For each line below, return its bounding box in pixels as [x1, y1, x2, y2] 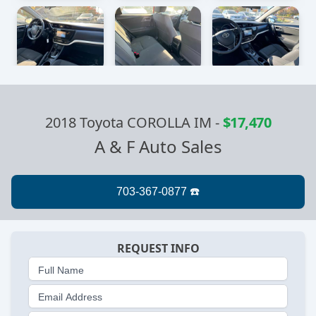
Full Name [38, 264, 84, 276]
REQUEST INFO [116, 240, 200, 256]
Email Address [38, 291, 102, 303]
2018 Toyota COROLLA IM [44, 112, 215, 132]
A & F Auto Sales [94, 134, 222, 158]
